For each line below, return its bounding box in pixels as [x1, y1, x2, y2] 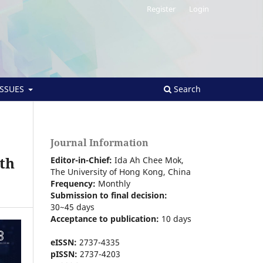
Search [171, 83, 201, 95]
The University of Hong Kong [50, 166, 163, 177]
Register [147, 3, 176, 14]
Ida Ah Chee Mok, [112, 154, 184, 166]
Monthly [98, 177, 130, 189]
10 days [159, 213, 191, 224]
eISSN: [50, 236, 77, 248]
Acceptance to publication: [50, 213, 159, 224]
